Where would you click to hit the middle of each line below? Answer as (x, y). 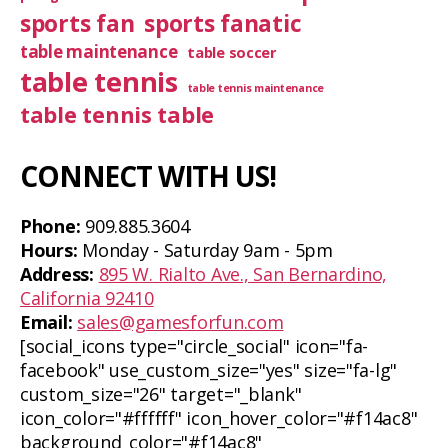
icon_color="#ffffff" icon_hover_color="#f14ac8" (219, 418)
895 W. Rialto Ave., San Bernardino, (243, 274)
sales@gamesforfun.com (180, 322)
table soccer (232, 52)
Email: (46, 322)
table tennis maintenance (256, 88)
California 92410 (87, 298)
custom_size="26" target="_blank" (161, 394)
